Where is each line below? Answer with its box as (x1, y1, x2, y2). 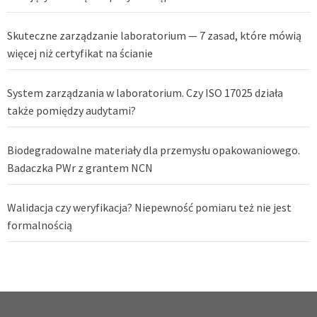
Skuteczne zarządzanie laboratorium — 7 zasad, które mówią (7, 28, 301, 43)
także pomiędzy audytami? (7, 103, 136, 118)
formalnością (7, 218, 72, 233)
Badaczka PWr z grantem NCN (7, 161, 153, 175)
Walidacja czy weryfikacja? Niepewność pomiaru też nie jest (7, 200, 292, 215)
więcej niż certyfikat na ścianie (7, 46, 153, 61)
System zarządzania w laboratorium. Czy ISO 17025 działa (7, 86, 283, 100)
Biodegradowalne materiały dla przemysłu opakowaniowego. (7, 143, 300, 158)
